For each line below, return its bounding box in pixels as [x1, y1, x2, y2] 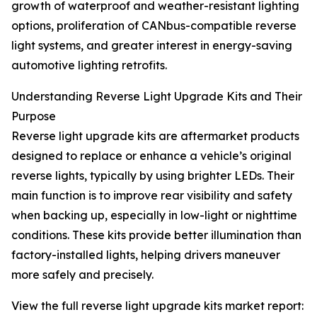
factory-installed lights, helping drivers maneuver [11, 248, 280, 263]
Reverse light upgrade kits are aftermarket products [11, 129, 299, 144]
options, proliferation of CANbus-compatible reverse [11, 18, 296, 33]
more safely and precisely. [11, 267, 154, 282]
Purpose [11, 109, 56, 124]
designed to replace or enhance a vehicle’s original [11, 149, 292, 163]
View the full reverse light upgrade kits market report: [11, 299, 304, 313]
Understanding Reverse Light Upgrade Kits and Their [11, 89, 302, 104]
